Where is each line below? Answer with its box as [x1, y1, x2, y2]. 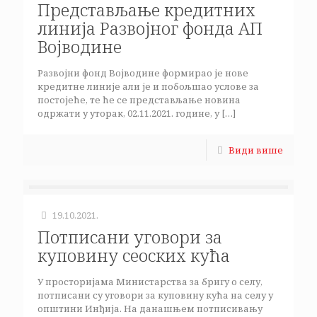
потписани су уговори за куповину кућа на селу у [38, 289, 273, 301]
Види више [229, 144, 283, 156]
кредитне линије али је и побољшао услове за [38, 80, 259, 93]
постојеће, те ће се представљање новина [38, 93, 241, 106]
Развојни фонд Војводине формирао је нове [38, 67, 248, 79]
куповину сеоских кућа [38, 243, 230, 267]
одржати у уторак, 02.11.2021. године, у [38, 107, 219, 120]
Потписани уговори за [38, 225, 222, 248]
